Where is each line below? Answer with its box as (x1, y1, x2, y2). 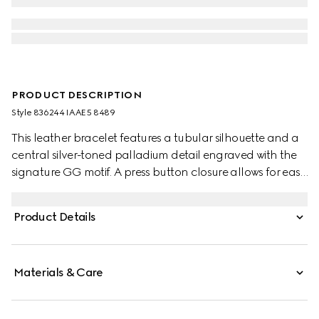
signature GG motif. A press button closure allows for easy (11, 165, 306, 179)
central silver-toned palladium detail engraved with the (11, 148, 297, 162)
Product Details (14, 210, 96, 224)
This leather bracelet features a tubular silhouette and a (11, 131, 299, 145)
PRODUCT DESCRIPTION (11, 89, 142, 101)
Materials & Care (14, 266, 103, 279)
